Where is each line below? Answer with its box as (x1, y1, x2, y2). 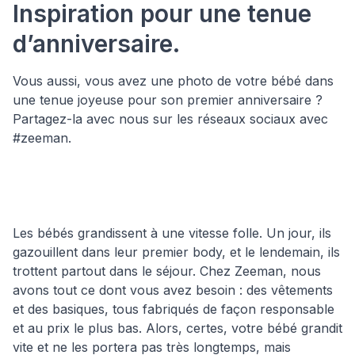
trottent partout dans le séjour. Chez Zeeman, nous (13, 262, 321, 279)
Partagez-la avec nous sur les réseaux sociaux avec (13, 110, 328, 127)
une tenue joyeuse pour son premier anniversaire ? (13, 91, 323, 108)
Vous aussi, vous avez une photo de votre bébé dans (13, 72, 334, 89)
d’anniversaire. (13, 29, 180, 58)
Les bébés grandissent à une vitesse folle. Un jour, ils (13, 224, 331, 241)
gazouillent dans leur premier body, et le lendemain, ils (13, 243, 340, 260)
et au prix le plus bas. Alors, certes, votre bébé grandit (13, 319, 342, 336)
